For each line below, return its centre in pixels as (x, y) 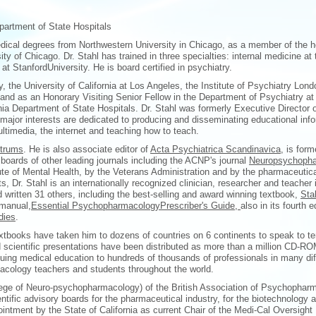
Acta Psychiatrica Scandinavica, (217, 149)
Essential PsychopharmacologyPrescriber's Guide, (136, 206)
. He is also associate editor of (87, 149)
